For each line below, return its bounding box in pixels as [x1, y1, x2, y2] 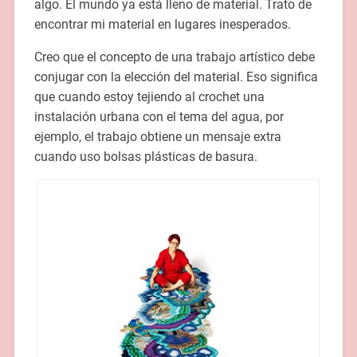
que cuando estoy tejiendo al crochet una [33, 89, 265, 105]
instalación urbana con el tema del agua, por [33, 109, 284, 125]
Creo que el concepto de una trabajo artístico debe [33, 49, 315, 65]
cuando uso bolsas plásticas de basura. [33, 149, 257, 165]
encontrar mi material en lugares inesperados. [33, 17, 291, 33]
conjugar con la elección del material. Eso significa [33, 69, 318, 85]
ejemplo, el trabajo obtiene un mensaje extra [33, 129, 281, 145]
